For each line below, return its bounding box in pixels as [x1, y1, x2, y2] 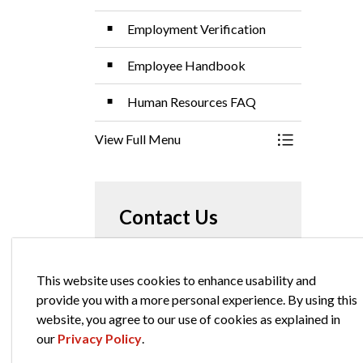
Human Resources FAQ [127, 94, 256, 109]
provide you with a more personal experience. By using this [36, 292, 357, 307]
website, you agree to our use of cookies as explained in [36, 311, 340, 327]
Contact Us [119, 205, 218, 228]
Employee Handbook [127, 58, 246, 73]
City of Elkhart [119, 255, 207, 271]
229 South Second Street [119, 275, 254, 290]
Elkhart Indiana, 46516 [119, 294, 244, 310]
